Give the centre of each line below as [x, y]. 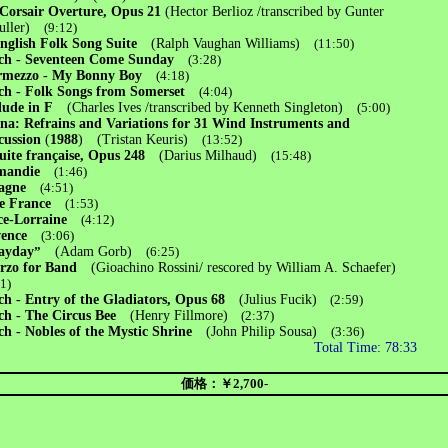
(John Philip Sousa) [269, 331]
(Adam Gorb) [101, 251]
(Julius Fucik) [278, 299]
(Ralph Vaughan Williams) [233, 43]
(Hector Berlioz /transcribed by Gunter [275, 11]
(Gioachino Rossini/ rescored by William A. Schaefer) [244, 267]
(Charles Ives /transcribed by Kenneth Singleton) [205, 107]
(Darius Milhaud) [215, 155]
